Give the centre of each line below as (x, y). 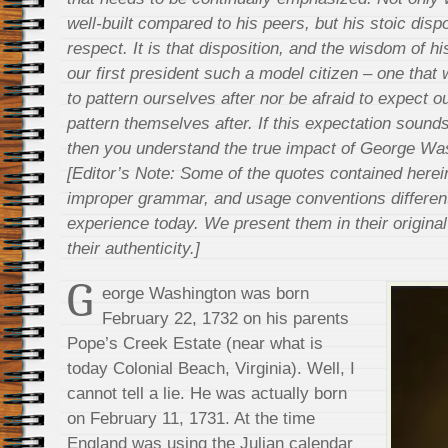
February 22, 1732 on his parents (225, 318)
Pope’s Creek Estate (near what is (195, 343)
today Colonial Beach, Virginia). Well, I (211, 368)
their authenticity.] (133, 248)
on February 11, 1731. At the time (191, 418)
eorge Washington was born (205, 293)
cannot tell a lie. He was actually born (207, 393)
